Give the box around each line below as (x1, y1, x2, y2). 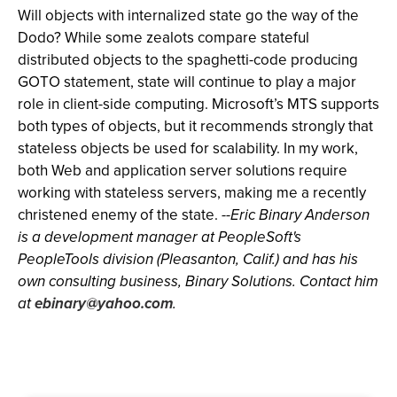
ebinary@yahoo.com (35, 292, 173, 315)
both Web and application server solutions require (18, 160, 347, 181)
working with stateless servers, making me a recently (18, 182, 366, 203)
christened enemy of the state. (18, 204, 222, 225)
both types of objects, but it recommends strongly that (18, 115, 373, 136)
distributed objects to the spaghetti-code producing (18, 49, 358, 70)
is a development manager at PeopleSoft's (18, 226, 301, 248)
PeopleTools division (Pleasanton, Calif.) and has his (18, 248, 358, 270)
